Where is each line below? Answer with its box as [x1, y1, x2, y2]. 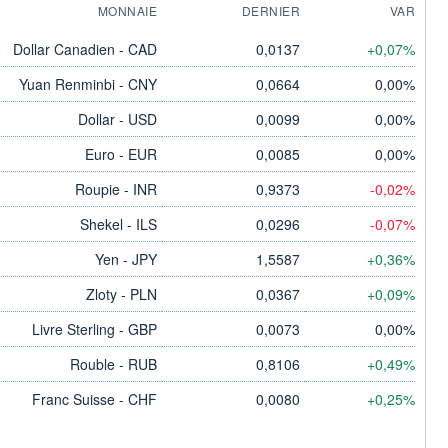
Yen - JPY [95, 248, 157, 269]
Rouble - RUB [70, 353, 157, 374]
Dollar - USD [78, 108, 157, 129]
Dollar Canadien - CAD [13, 38, 157, 59]
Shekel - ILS [80, 213, 157, 234]
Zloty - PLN [86, 283, 157, 304]
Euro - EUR [85, 143, 157, 164]
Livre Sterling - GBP [32, 318, 157, 339]
